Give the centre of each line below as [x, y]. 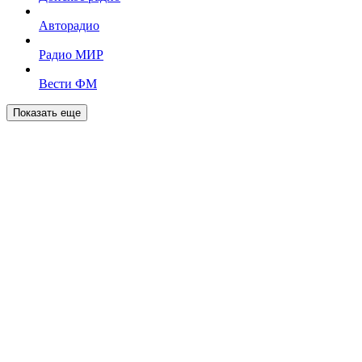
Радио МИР [71, 55]
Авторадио [69, 26]
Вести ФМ [68, 84]
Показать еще [47, 113]
